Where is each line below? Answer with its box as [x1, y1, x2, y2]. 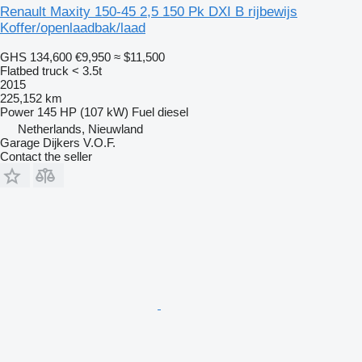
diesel [158, 104, 188, 119]
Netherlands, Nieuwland [18, 121, 143, 136]
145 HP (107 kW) [37, 104, 128, 119]
